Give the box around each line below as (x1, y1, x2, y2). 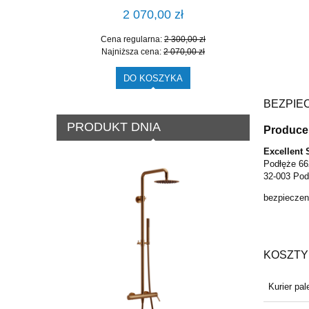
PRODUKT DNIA (66, 120, 161, 134)
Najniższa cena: (101, 46, 163, 57)
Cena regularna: (101, 34, 164, 44)
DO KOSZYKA (123, 73, 183, 83)
